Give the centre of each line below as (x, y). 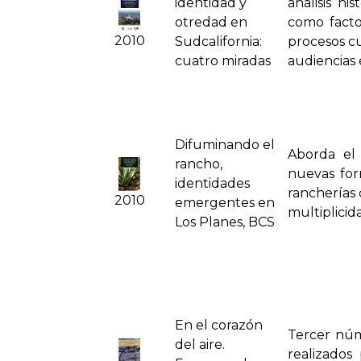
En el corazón (219, 326)
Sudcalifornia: (218, 42)
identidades (212, 184)
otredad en (211, 23)
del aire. (200, 345)
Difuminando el (225, 145)
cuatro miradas (223, 61)
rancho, (199, 164)
